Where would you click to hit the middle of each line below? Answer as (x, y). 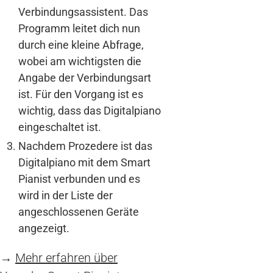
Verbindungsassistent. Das (83, 12)
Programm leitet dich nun (79, 29)
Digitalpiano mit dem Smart (84, 163)
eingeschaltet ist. (60, 127)
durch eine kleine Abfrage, (81, 45)
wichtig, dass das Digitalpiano (90, 111)
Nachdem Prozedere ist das (85, 146)
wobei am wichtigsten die (80, 62)
